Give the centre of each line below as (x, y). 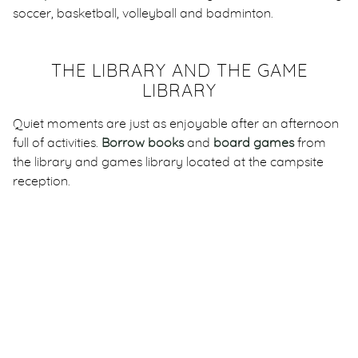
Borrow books (143, 143)
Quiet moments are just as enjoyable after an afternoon (176, 123)
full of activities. (57, 143)
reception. (42, 181)
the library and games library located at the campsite (168, 162)
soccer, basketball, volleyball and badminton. (143, 13)
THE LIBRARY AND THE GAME (179, 71)
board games (254, 143)
